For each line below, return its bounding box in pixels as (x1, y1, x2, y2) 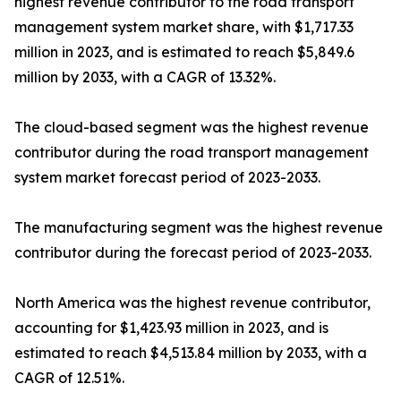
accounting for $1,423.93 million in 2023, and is (14, 319, 328, 337)
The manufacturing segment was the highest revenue (14, 218, 383, 236)
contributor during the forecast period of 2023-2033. (14, 243, 371, 261)
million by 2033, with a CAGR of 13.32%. (14, 68, 276, 86)
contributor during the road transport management (14, 143, 369, 161)
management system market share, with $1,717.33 (14, 18, 354, 36)
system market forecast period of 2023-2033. (14, 168, 320, 186)
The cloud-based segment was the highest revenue (14, 118, 369, 136)
